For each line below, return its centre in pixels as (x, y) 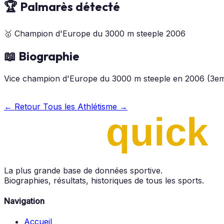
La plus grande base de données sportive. (83, 170)
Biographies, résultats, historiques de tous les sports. (104, 180)
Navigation (24, 201)
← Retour (23, 106)
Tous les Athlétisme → (85, 106)
